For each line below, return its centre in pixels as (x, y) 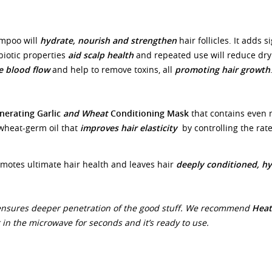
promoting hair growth (223, 70)
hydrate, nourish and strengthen (108, 40)
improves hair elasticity (129, 128)
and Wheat (86, 113)
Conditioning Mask (148, 113)
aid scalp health (101, 55)
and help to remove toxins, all (112, 70)
